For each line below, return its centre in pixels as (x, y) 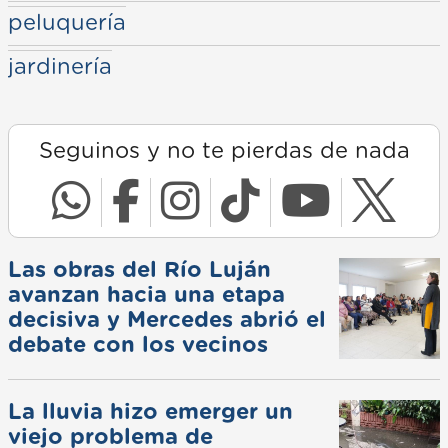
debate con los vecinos (138, 344)
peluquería (67, 22)
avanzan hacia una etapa (146, 294)
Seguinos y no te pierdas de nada (224, 150)
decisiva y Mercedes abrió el (167, 319)
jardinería (60, 66)
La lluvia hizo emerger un (150, 411)
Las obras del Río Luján (139, 269)
